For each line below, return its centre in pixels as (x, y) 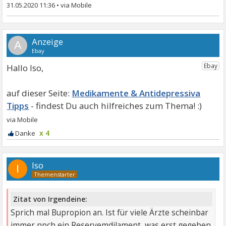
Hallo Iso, (25, 68)
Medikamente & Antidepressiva (136, 93)
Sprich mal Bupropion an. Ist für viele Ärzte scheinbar (110, 213)
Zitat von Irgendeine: (50, 199)
